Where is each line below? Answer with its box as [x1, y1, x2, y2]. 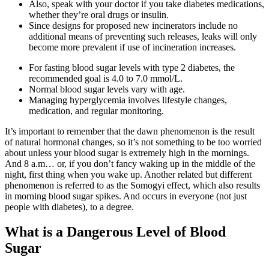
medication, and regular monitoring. [29, 105, 164, 116]
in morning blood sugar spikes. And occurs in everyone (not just [5, 190, 247, 201]
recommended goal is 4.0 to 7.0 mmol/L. [29, 73, 183, 83]
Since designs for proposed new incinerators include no [29, 20, 238, 31]
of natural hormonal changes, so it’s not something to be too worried [5, 136, 262, 147]
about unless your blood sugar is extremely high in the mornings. [5, 147, 249, 158]
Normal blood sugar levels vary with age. [29, 83, 185, 94]
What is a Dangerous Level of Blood [5, 224, 226, 240]
